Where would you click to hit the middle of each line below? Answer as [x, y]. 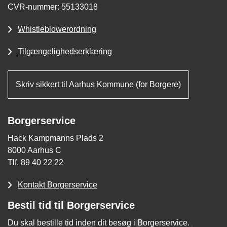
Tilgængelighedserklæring [65, 52]
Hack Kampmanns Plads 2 [55, 138]
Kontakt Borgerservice [58, 185]
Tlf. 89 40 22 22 [35, 163]
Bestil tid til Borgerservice [71, 205]
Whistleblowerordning [57, 29]
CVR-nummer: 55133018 [53, 7]
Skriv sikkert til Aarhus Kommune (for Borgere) [98, 85]
